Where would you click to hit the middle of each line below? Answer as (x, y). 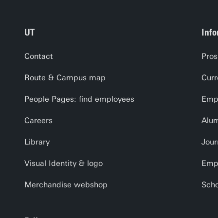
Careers (38, 121)
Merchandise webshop (66, 185)
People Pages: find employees (79, 99)
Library (37, 142)
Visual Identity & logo (64, 163)
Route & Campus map (65, 78)
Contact (39, 56)
